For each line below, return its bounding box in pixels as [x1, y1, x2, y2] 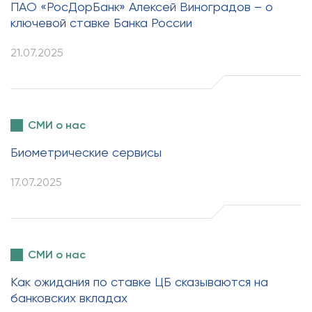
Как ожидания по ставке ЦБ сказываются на [10, 274, 268, 289]
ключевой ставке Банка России [10, 15, 192, 30]
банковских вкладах [10, 290, 127, 305]
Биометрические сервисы [10, 145, 162, 159]
